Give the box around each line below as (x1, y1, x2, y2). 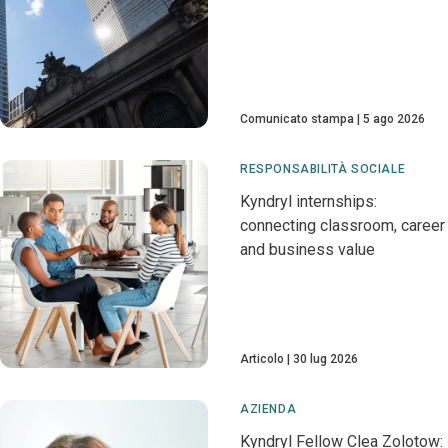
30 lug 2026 (293, 352, 358, 366)
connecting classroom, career (240, 216, 445, 235)
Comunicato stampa (240, 112, 354, 126)
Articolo (240, 352, 284, 366)
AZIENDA (240, 402, 297, 416)
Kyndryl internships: (240, 192, 377, 211)
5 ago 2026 (363, 112, 425, 126)
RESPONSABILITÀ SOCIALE (240, 162, 406, 176)
